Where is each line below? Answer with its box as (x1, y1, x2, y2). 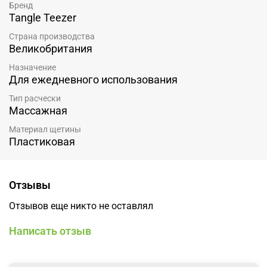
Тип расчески (9, 94, 61, 104)
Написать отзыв (9, 225, 91, 238)
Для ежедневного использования (9, 73, 178, 86)
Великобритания (9, 42, 92, 55)
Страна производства (9, 31, 95, 41)
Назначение (9, 62, 56, 72)
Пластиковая (9, 135, 75, 148)
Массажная (9, 104, 67, 117)
